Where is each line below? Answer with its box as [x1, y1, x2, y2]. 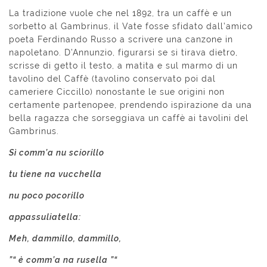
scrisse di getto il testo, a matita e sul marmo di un [9, 61, 238, 71]
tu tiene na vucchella [9, 169, 102, 179]
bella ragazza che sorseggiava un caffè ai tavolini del [9, 113, 249, 123]
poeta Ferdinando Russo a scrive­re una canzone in [9, 35, 233, 45]
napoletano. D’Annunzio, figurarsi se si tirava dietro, [9, 48, 238, 58]
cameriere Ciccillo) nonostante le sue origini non [9, 87, 225, 97]
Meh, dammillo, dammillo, [9, 234, 122, 244]
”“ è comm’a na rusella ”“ [9, 255, 117, 265]
